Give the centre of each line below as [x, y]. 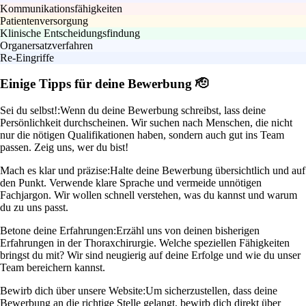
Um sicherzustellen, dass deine [211, 291]
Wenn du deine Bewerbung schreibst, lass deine [163, 111]
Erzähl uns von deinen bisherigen [188, 231]
